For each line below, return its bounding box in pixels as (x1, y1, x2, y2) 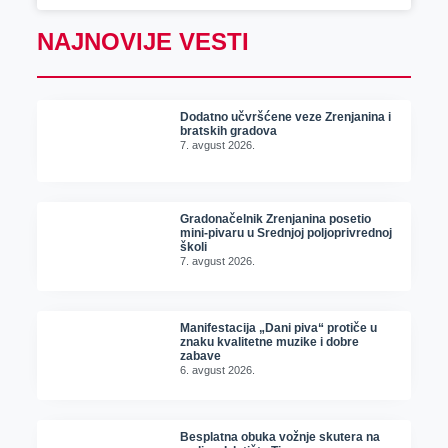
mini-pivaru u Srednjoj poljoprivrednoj (180, 225, 393, 240)
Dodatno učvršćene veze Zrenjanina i (180, 110, 392, 125)
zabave (180, 348, 222, 363)
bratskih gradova (180, 124, 278, 139)
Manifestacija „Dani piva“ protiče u (180, 320, 378, 335)
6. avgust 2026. (180, 363, 256, 376)
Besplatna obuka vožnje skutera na (180, 429, 381, 444)
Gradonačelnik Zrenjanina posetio (180, 211, 372, 226)
